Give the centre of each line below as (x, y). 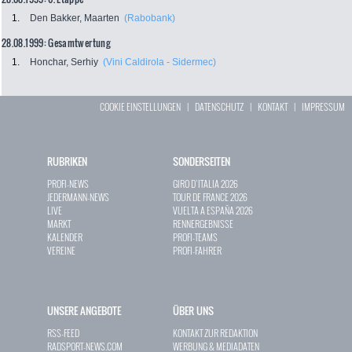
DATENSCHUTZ (220, 107)
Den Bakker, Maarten (75, 18)
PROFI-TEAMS (195, 237)
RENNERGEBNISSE (203, 224)
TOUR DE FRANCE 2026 (210, 197)
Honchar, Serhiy (64, 62)
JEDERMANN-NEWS (78, 197)
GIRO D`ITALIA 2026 (205, 184)
